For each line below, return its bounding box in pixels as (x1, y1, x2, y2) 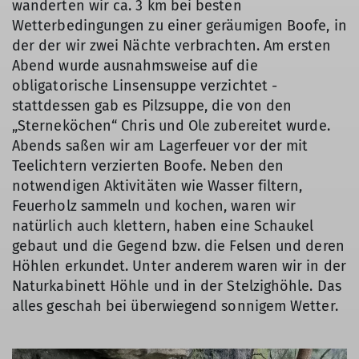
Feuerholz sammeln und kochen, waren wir (12, 196, 296, 215)
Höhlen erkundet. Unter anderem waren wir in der (12, 256, 346, 275)
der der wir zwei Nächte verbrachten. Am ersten (12, 36, 331, 54)
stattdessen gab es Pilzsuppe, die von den (12, 96, 292, 115)
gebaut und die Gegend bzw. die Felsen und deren (12, 236, 345, 255)
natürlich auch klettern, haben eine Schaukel (12, 216, 314, 235)
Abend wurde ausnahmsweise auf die (12, 56, 258, 75)
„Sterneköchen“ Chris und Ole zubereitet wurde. (12, 116, 330, 135)
